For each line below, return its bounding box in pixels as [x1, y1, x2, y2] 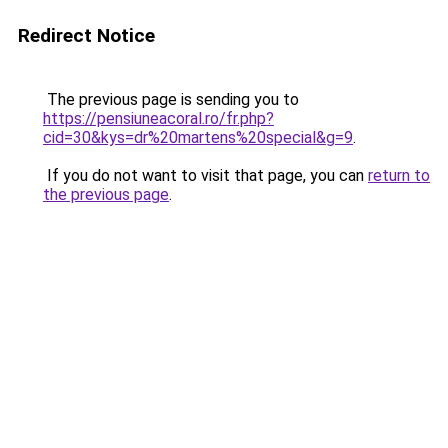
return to [368, 166, 430, 185]
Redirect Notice [18, 24, 155, 47]
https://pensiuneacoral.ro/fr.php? [43, 109, 274, 128]
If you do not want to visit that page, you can [43, 166, 368, 185]
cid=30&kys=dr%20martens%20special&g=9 [43, 128, 353, 147]
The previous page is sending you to [43, 90, 299, 109]
